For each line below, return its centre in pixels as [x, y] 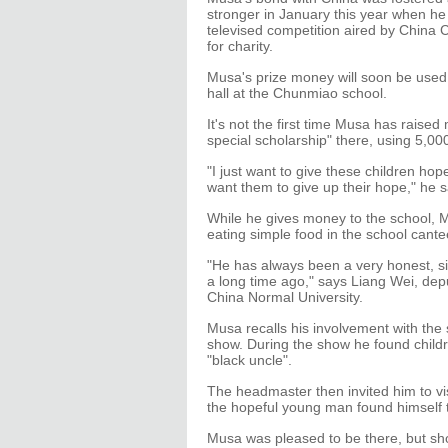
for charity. [240, 46]
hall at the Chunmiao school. [297, 93]
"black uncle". [249, 360]
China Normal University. [285, 297]
